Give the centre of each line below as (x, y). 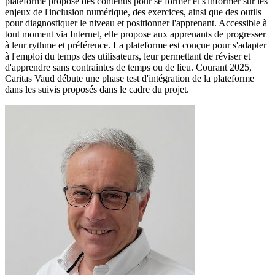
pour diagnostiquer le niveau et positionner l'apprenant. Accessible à (136, 23)
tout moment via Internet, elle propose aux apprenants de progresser (135, 34)
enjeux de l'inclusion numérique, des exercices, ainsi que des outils (133, 12)
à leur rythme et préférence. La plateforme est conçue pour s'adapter (136, 45)
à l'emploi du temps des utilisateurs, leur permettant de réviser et (128, 56)
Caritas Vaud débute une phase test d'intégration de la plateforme (130, 78)
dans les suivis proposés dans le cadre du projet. (97, 89)
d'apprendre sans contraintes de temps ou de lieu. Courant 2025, (128, 67)
